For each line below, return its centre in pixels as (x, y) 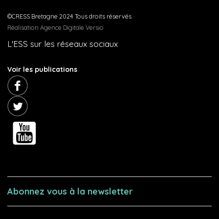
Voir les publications (42, 69)
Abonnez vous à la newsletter (70, 191)
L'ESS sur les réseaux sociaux (63, 44)
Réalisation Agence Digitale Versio (55, 27)
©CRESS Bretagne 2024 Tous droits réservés (69, 16)
